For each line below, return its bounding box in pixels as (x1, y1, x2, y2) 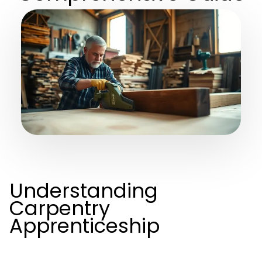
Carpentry (9, 194, 110, 222)
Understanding (9, 177, 158, 205)
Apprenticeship (9, 212, 160, 240)
